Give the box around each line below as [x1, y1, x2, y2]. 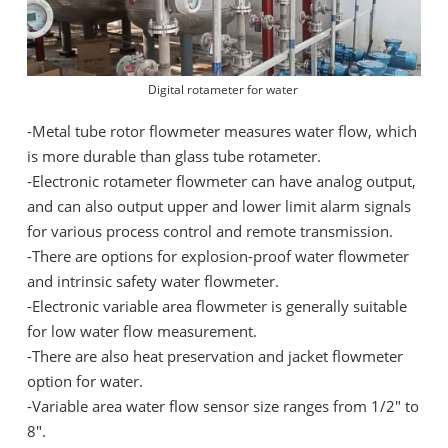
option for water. [27, 371, 143, 392]
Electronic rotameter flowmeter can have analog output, [32, 171, 416, 192]
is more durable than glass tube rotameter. [27, 146, 321, 167]
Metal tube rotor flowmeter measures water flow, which [32, 121, 417, 142]
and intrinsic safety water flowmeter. [27, 271, 279, 292]
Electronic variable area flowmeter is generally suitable [32, 296, 407, 317]
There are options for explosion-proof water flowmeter [32, 246, 409, 267]
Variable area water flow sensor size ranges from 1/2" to [32, 396, 419, 417]
